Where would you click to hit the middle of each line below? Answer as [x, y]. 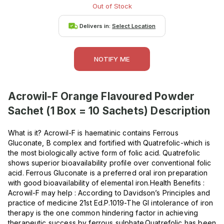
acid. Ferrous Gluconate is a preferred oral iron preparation [108, 173]
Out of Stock [112, 6]
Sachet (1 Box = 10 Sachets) [78, 111]
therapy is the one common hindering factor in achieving [103, 213]
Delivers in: [96, 26]
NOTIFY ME [112, 59]
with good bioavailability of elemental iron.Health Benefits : [106, 183]
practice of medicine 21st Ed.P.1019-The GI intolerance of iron [111, 203]
